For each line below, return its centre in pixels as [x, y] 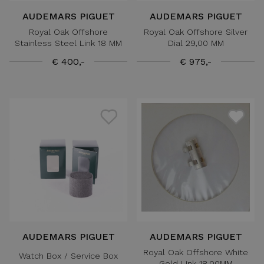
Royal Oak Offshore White [196, 252]
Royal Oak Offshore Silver [196, 32]
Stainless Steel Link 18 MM [68, 43]
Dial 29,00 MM [196, 43]
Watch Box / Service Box [68, 256]
